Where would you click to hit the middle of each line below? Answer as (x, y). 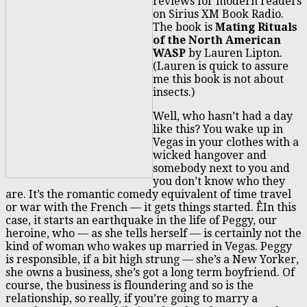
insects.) (174, 92)
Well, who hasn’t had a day (223, 116)
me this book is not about (218, 79)
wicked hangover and (210, 155)
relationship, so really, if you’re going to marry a (132, 298)
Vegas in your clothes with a (226, 142)
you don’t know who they (219, 181)
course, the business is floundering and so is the (130, 285)
